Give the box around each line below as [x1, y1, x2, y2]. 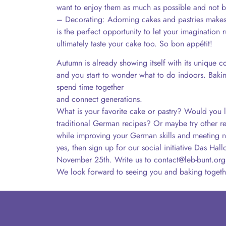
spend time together [56, 81, 124, 93]
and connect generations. [56, 93, 142, 105]
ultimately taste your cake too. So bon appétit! [56, 38, 212, 49]
